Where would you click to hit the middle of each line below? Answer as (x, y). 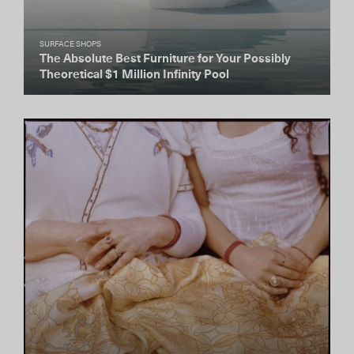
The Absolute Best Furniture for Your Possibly (165, 59)
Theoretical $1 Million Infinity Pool (134, 75)
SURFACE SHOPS (70, 44)
